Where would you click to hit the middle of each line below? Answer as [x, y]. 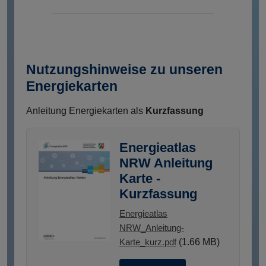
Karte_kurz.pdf [148, 242]
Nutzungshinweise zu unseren [124, 70]
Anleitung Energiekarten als [86, 111]
